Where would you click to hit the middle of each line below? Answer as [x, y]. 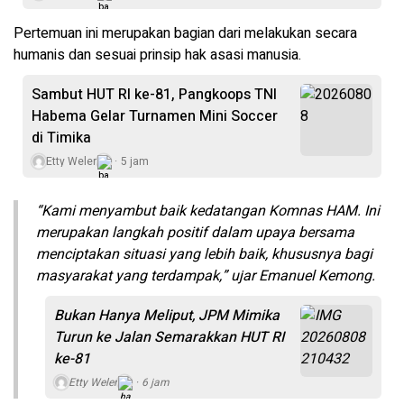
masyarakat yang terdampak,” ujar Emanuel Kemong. [206, 276]
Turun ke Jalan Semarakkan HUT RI [169, 337]
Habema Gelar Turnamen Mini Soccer [155, 116]
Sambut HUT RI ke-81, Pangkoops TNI [154, 95]
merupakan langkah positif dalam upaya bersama [195, 233]
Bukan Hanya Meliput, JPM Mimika [167, 316]
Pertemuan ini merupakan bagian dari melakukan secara [185, 33]
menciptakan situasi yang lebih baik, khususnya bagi [204, 254]
